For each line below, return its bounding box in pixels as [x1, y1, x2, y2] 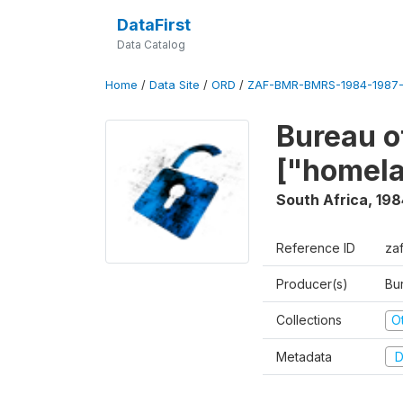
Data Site [149, 78, 200, 92]
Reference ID [276, 240, 355, 255]
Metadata [276, 348, 332, 364]
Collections [276, 312, 342, 327]
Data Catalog [116, 38, 185, 51]
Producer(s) [276, 276, 348, 291]
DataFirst [116, 15, 191, 34]
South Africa [276, 191, 368, 209]
